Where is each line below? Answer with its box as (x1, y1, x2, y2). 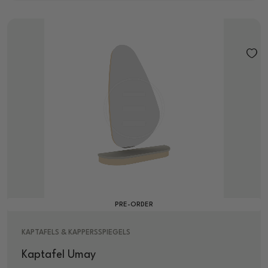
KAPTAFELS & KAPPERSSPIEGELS (22, 229, 130, 236)
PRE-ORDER (115, 201, 153, 208)
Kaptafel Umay (22, 249, 96, 260)
